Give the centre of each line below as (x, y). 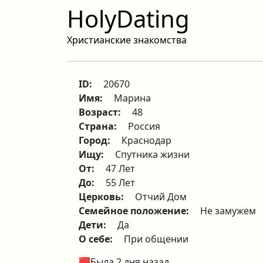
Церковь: (102, 197)
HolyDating (128, 18)
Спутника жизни (152, 154)
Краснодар (146, 140)
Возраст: (101, 112)
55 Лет (120, 183)
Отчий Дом (161, 197)
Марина (132, 98)
